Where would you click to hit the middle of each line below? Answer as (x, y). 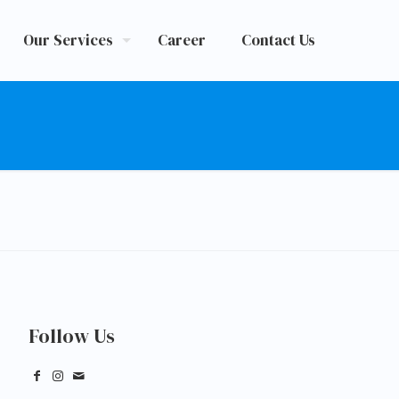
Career (182, 40)
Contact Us (278, 40)
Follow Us (72, 336)
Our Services (68, 40)
